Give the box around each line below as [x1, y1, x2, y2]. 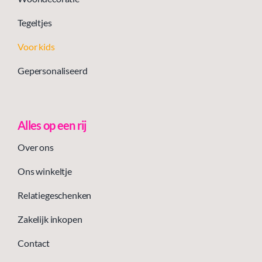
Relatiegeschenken [17, 189, 92, 201]
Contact [17, 237, 50, 249]
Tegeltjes [17, 16, 52, 28]
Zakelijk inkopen [17, 213, 82, 225]
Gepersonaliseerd [17, 64, 88, 76]
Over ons [17, 141, 54, 153]
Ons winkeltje [17, 165, 72, 177]
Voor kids [17, 40, 55, 52]
